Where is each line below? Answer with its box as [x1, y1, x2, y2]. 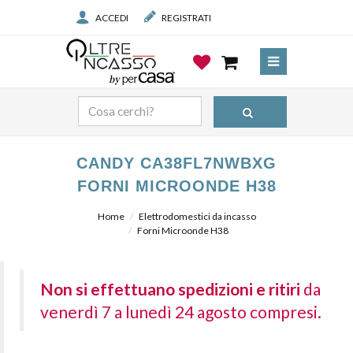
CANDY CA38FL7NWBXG [76, 154, 277, 172]
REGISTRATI [162, 12, 211, 23]
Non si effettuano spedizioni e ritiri [40, 279, 300, 299]
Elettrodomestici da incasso [138, 210, 256, 222]
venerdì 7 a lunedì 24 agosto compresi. [39, 302, 321, 321]
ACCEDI [95, 12, 128, 23]
